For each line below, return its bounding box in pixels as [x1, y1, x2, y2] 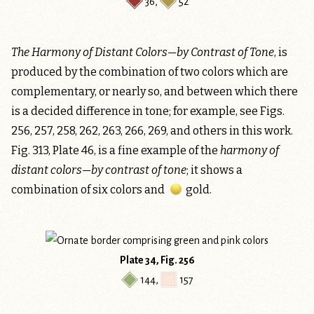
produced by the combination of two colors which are [11, 64, 288, 78]
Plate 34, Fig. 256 [119, 254, 195, 266]
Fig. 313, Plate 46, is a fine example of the [11, 143, 220, 157]
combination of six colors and [11, 182, 167, 196]
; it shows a [186, 163, 243, 177]
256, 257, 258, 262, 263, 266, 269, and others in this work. [11, 123, 293, 137]
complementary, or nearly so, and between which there [11, 84, 298, 98]
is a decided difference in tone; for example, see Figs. [11, 104, 285, 118]
